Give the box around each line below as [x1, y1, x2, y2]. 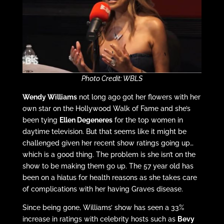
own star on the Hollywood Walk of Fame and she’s [22, 104, 190, 112]
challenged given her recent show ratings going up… [22, 138, 193, 147]
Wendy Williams [22, 92, 77, 101]
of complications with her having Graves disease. [22, 184, 183, 193]
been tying [22, 115, 59, 124]
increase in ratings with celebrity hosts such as [22, 214, 177, 223]
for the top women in [112, 115, 183, 124]
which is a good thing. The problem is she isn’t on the [22, 150, 195, 158]
